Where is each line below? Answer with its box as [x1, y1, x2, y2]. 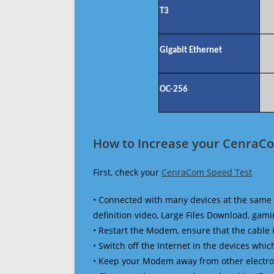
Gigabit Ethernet [160, 46, 222, 55]
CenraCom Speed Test [161, 166, 252, 178]
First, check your [93, 166, 161, 178]
